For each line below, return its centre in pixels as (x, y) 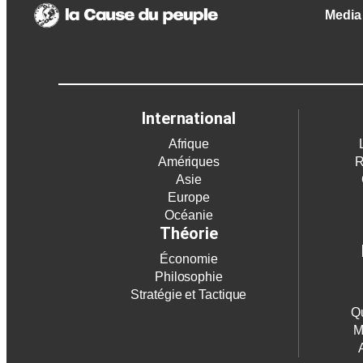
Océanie (189, 216)
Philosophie (188, 277)
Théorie (189, 234)
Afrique (189, 144)
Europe (189, 198)
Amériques (188, 162)
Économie (189, 259)
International (189, 119)
